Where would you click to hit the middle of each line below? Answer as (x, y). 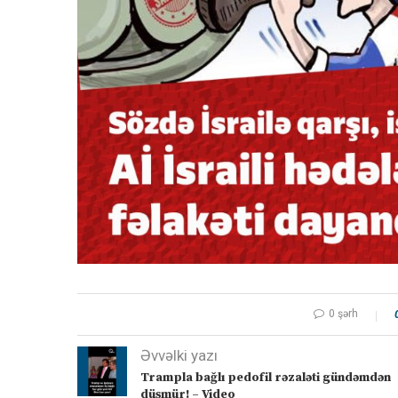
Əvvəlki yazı (179, 355)
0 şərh (343, 313)
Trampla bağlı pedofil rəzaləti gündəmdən (266, 377)
